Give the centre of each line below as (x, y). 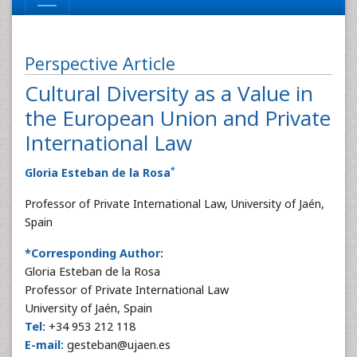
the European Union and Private (178, 118)
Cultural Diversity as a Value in (169, 93)
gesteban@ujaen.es (117, 345)
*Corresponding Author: (94, 253)
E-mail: (44, 345)
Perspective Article (100, 63)
